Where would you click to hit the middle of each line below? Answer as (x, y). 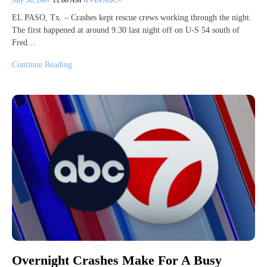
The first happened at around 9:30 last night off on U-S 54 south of (126, 30)
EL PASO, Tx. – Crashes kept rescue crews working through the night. (132, 17)
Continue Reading (42, 64)
